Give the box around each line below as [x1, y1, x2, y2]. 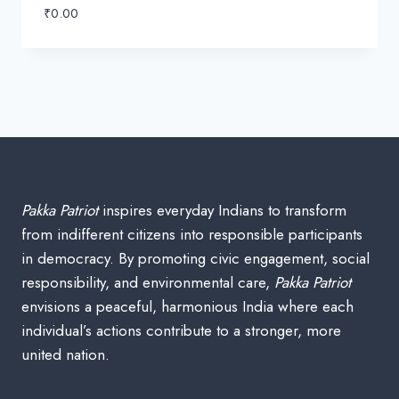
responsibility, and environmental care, [21, 271, 274, 293]
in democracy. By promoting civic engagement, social [21, 247, 370, 269]
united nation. [21, 343, 110, 365]
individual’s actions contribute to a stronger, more [21, 319, 341, 341]
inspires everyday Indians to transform [98, 199, 346, 221]
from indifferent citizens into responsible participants [21, 223, 362, 245]
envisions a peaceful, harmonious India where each [21, 295, 354, 317]
